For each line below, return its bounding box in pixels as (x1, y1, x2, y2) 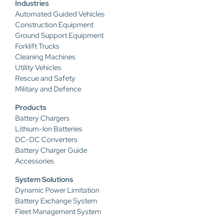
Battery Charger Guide (15, 145, 87, 156)
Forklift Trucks (15, 41, 59, 52)
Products (15, 103, 46, 113)
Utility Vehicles (15, 63, 61, 73)
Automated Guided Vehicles (15, 9, 105, 19)
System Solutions (15, 175, 73, 185)
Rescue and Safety (15, 73, 75, 84)
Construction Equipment (15, 20, 93, 30)
